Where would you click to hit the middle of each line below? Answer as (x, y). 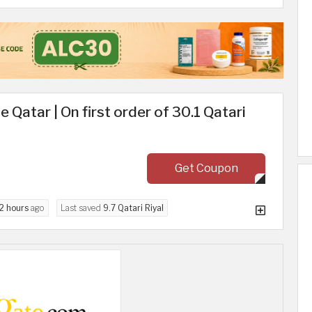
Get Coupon (206, 169)
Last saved (82, 208)
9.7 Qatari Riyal (133, 208)
